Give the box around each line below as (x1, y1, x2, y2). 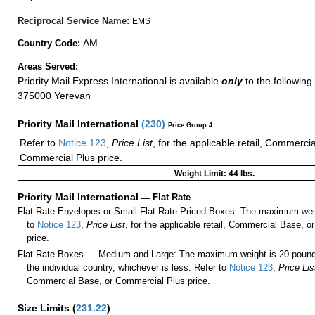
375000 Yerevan (18, 89, 91, 101)
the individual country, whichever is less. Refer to (27, 262, 227, 274)
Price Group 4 (168, 121, 212, 129)
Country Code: (18, 37, 83, 49)
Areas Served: (18, 60, 81, 72)
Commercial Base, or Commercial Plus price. (27, 276, 211, 287)
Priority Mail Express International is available (18, 75, 221, 86)
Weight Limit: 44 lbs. (174, 168, 255, 179)
